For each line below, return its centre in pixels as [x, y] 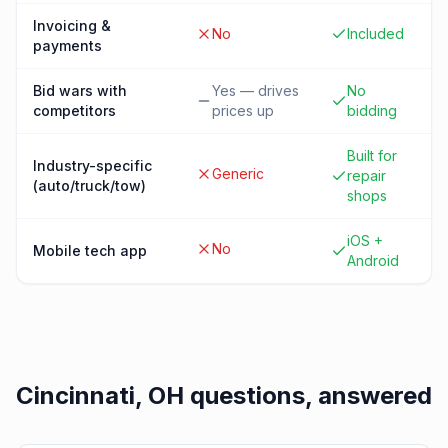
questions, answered [308, 395]
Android [373, 260]
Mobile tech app [90, 250]
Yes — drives [255, 90]
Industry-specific [92, 165]
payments [67, 45]
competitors [74, 110]
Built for [372, 155]
